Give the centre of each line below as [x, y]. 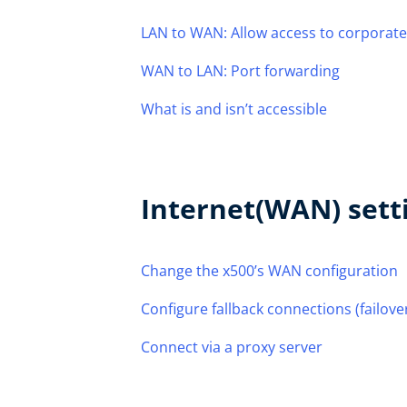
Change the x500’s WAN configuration [269, 271]
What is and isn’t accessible [234, 109]
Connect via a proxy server [232, 347]
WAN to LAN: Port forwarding [240, 71]
